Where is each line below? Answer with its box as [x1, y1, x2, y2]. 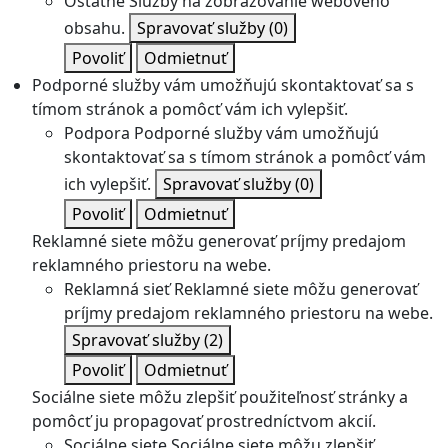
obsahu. [64, 17, 125, 39]
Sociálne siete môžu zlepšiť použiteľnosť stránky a [32, 386, 408, 408]
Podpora [64, 122, 130, 144]
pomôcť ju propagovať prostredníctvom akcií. [32, 410, 376, 432]
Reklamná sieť [64, 278, 170, 300]
